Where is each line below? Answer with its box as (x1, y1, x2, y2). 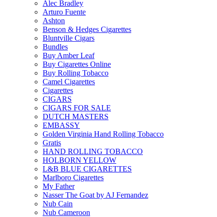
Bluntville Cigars (43, 34, 94, 42)
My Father (43, 182, 75, 190)
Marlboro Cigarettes (43, 173, 104, 182)
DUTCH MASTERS (43, 112, 108, 121)
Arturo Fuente (43, 8, 86, 16)
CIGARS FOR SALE (43, 104, 111, 112)
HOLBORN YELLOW (43, 156, 116, 164)
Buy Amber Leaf (43, 51, 94, 60)
